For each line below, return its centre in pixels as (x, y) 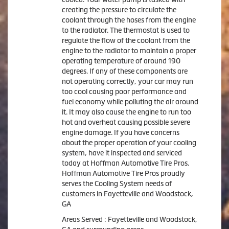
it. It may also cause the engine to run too (126, 112)
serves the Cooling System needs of (117, 183)
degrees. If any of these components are (124, 71)
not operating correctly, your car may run (127, 81)
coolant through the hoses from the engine (129, 20)
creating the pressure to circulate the (119, 9)
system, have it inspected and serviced (122, 153)
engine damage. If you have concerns (120, 132)
